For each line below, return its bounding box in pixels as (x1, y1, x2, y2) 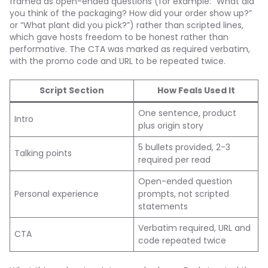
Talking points (14, 147, 72, 159)
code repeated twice (138, 234, 226, 246)
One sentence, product (138, 107, 236, 119)
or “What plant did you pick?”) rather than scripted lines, (10, 19, 243, 31)
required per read (138, 154, 211, 166)
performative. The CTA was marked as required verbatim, (10, 43, 250, 55)
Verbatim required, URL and (138, 222, 251, 234)
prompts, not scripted (138, 188, 229, 200)
